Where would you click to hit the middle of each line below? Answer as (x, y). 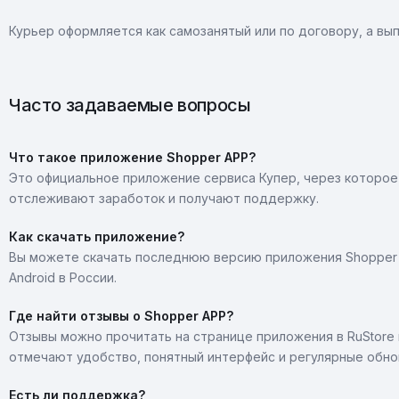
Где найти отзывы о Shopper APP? (121, 316)
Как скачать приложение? (97, 236)
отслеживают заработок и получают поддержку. (164, 198)
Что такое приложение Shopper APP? (132, 157)
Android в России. (63, 277)
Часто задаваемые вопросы (130, 105)
